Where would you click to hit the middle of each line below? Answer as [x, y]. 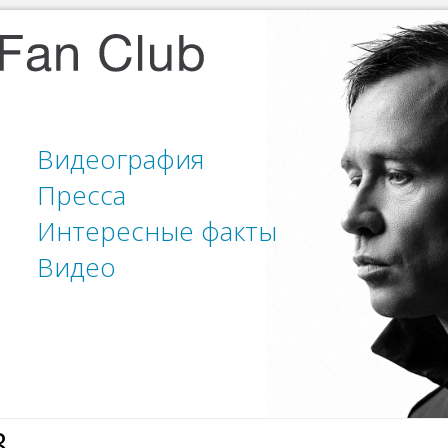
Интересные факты [157, 231]
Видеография [120, 159]
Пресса [81, 195]
